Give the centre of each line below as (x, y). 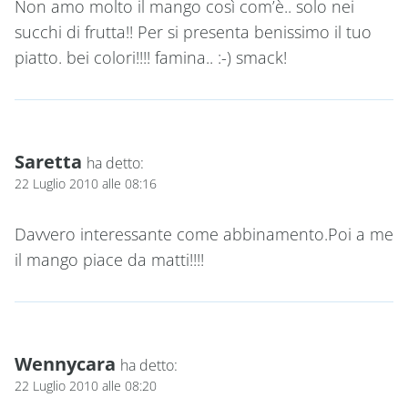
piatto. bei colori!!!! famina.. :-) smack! (151, 57)
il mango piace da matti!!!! (109, 260)
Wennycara (65, 364)
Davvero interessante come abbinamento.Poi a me (204, 235)
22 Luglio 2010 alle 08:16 (86, 183)
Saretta (48, 161)
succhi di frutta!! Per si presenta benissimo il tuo (193, 31)
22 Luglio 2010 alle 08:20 (86, 386)
